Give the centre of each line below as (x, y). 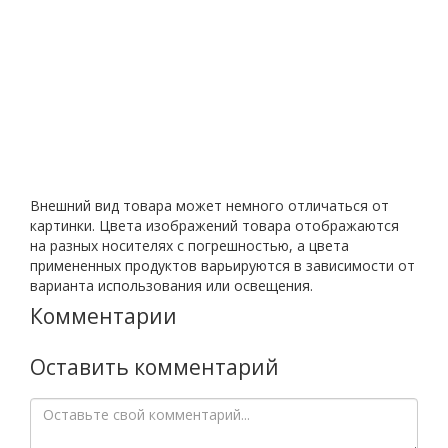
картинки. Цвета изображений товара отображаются (214, 225)
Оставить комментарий (154, 367)
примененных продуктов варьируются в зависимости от (222, 265)
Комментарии (103, 316)
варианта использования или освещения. (171, 285)
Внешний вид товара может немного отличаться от (209, 205)
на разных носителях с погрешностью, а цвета (189, 245)
